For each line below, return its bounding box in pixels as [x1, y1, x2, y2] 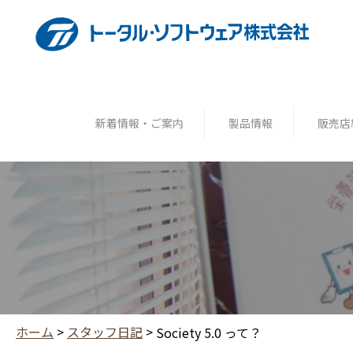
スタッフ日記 [67, 322, 143, 341]
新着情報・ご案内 [95, 115, 184, 131]
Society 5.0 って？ [156, 322, 262, 342]
